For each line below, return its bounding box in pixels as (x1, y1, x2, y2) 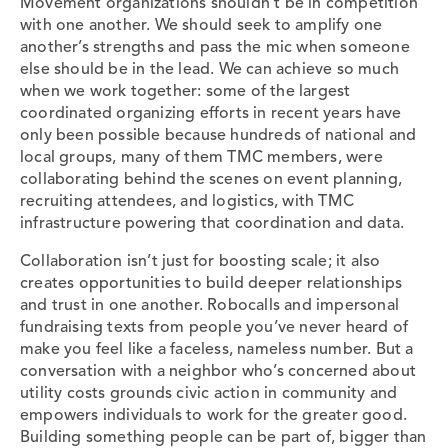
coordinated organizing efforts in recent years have (20, 105, 402, 122)
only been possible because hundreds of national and (20, 127, 417, 144)
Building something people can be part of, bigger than (20, 429, 427, 446)
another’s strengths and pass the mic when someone (20, 39, 410, 56)
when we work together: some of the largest (20, 83, 351, 100)
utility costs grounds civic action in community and (20, 385, 398, 402)
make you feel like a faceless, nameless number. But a (20, 341, 414, 358)
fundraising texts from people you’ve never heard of (20, 319, 409, 336)
